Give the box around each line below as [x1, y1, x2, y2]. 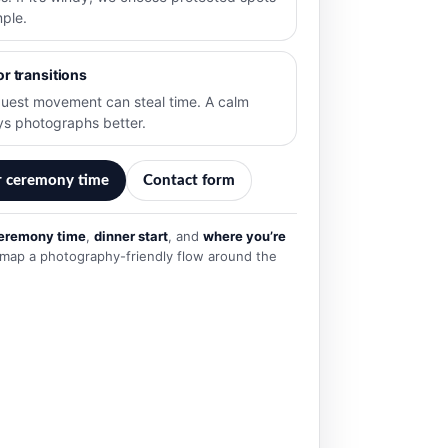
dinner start [93, 227, 168, 244]
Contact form [142, 172, 235, 188]
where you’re [202, 227, 286, 244]
